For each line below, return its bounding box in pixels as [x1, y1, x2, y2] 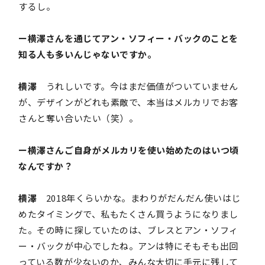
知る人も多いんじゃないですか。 [18, 48, 157, 61]
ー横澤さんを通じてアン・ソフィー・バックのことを [18, 32, 238, 45]
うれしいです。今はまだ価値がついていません [37, 80, 238, 93]
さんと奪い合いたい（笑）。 [18, 112, 138, 125]
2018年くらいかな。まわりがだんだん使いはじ [37, 192, 241, 205]
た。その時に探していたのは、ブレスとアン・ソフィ [18, 224, 238, 237]
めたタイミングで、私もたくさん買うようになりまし [18, 208, 238, 221]
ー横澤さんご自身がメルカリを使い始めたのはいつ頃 [18, 144, 239, 157]
